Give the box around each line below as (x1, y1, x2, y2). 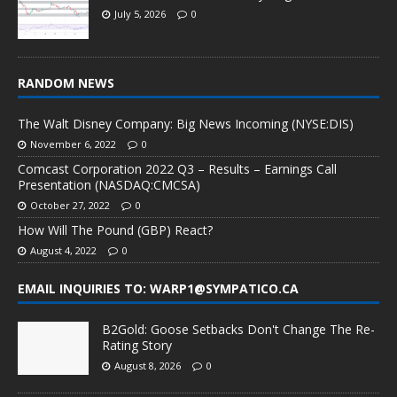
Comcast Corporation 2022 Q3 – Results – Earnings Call (18, 160, 337, 178)
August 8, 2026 (114, 359, 181, 373)
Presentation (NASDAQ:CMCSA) (18, 176, 200, 194)
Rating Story (102, 337, 172, 354)
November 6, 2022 (30, 137, 116, 152)
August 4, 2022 (30, 244, 97, 258)
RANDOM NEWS (18, 74, 114, 92)
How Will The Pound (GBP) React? (18, 222, 213, 239)
